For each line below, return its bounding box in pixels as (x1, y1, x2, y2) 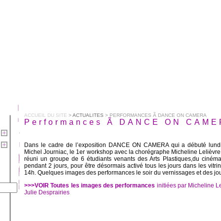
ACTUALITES (73, 112, 104, 118)
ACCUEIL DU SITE (24, 112, 67, 118)
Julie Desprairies (24, 189, 70, 196)
